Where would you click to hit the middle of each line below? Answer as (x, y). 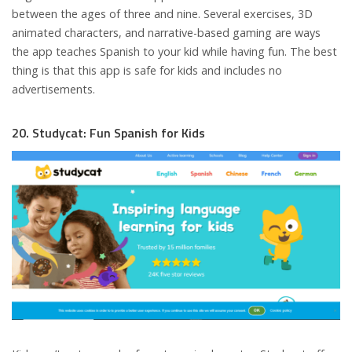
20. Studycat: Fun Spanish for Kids (108, 133)
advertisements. (53, 90)
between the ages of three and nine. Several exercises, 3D (162, 14)
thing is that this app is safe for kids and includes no (147, 71)
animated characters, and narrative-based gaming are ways (166, 33)
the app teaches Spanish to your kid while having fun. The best (174, 52)
